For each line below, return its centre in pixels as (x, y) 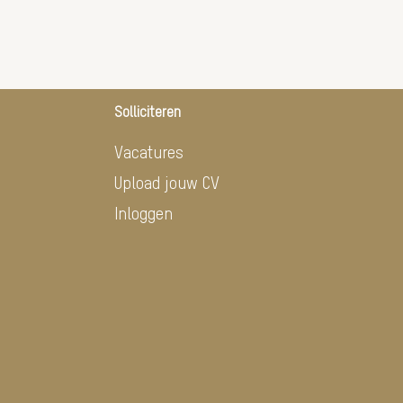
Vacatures (149, 153)
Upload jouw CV (167, 184)
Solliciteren (148, 113)
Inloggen (143, 214)
